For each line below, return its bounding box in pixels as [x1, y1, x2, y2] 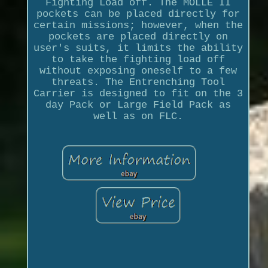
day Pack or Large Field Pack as [45, 99, 231, 111]
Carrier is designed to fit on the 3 [33, 88, 243, 100]
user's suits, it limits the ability [33, 42, 243, 54]
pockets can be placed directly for [36, 8, 240, 20]
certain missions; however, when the [33, 20, 243, 32]
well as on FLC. [93, 111, 183, 123]
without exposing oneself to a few [39, 65, 237, 77]
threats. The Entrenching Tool [51, 77, 225, 89]
